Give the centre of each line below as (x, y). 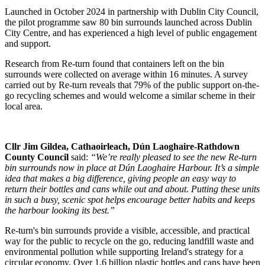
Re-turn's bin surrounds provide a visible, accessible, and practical (127, 231)
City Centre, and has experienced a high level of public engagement (131, 33)
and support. (28, 44)
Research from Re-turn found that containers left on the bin (114, 64)
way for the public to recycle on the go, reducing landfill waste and (129, 241)
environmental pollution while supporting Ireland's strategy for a (124, 252)
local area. (24, 106)
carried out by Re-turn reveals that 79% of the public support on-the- (132, 85)
